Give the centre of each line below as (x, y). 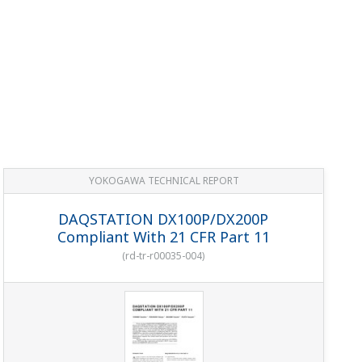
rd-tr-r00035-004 (164, 255)
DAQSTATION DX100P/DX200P (164, 219)
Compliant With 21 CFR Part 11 (163, 236)
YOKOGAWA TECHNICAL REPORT (164, 180)
